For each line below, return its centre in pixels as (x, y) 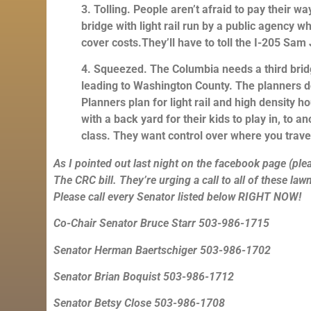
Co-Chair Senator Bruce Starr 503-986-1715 (162, 224)
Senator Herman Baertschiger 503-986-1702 (162, 250)
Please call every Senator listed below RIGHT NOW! (178, 196)
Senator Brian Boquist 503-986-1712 (144, 277)
